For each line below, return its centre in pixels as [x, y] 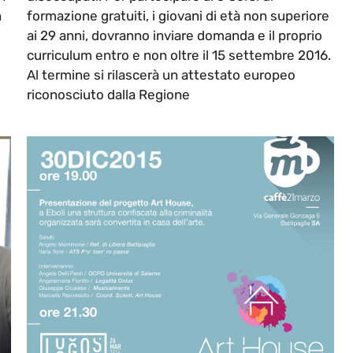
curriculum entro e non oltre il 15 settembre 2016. [179, 56]
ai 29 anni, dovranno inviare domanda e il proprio [175, 36]
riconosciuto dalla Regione [108, 95]
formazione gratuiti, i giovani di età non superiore [178, 16]
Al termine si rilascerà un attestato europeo [161, 75]
